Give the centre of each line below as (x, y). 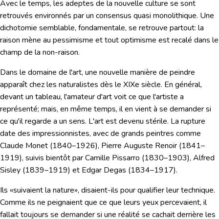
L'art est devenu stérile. (129, 121)
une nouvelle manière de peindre (139, 73)
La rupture (188, 121)
